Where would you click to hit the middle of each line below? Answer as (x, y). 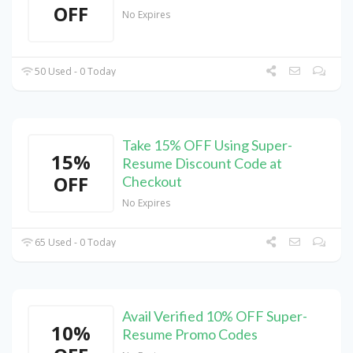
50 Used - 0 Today (74, 72)
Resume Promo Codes (190, 334)
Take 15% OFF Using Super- (207, 145)
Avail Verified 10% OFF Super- (215, 316)
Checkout (152, 182)
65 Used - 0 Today (74, 243)
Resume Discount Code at (202, 163)
